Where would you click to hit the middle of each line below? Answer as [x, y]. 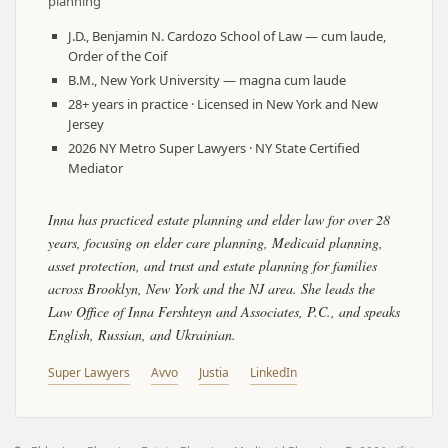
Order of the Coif [117, 56]
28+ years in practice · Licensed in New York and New [223, 104]
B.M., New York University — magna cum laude [207, 80]
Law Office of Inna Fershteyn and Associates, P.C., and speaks [224, 312]
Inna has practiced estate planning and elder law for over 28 [219, 220]
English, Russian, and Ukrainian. [142, 335]
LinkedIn [273, 373]
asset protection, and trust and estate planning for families [212, 266]
